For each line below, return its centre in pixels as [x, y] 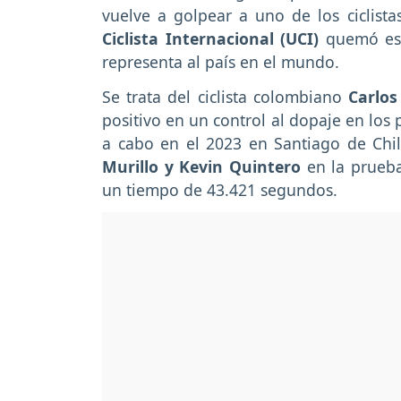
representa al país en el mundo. [221, 61]
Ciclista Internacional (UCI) [210, 38]
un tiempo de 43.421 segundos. [220, 189]
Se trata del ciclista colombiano [225, 96]
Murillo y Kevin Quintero [202, 166]
